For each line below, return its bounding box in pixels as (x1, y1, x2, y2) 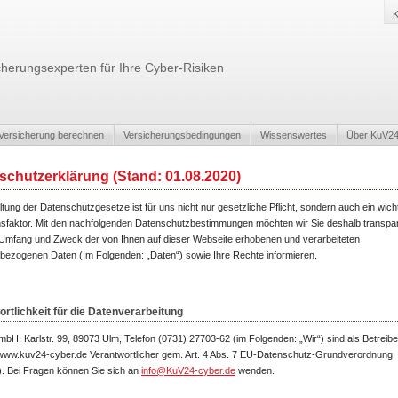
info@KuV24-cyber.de (141, 365, 235, 376)
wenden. (235, 365, 275, 376)
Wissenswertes (260, 130, 327, 140)
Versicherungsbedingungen (123, 130, 241, 140)
